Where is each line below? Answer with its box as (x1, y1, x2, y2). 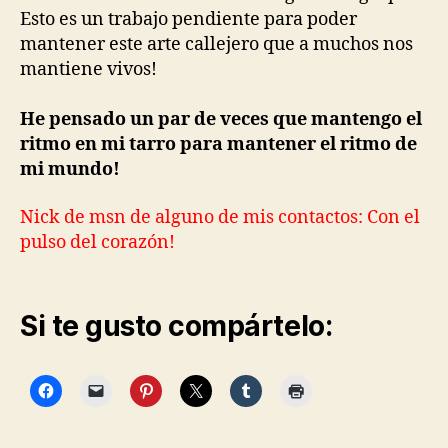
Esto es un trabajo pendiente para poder (20, 8, 357, 31)
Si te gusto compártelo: (20, 309, 333, 343)
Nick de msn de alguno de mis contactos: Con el (20, 205, 420, 229)
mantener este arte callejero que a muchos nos (20, 33, 421, 56)
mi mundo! (20, 158, 120, 181)
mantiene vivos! (20, 58, 157, 81)
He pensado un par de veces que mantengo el (20, 108, 422, 131)
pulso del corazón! (20, 230, 175, 254)
